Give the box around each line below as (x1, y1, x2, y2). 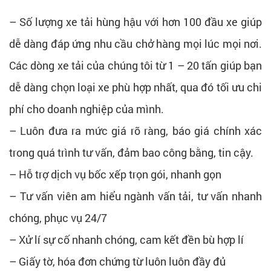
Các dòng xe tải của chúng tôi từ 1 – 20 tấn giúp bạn (9, 58, 262, 73)
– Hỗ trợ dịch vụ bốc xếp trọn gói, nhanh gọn (9, 167, 221, 182)
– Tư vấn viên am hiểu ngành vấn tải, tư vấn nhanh (9, 189, 262, 204)
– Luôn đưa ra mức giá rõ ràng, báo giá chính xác (9, 123, 262, 139)
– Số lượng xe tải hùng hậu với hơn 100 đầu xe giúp (9, 15, 262, 30)
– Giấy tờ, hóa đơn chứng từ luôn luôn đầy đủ (9, 254, 226, 269)
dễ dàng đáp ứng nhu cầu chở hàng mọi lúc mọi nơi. (9, 36, 262, 51)
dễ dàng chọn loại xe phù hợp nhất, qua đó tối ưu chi (9, 80, 262, 95)
